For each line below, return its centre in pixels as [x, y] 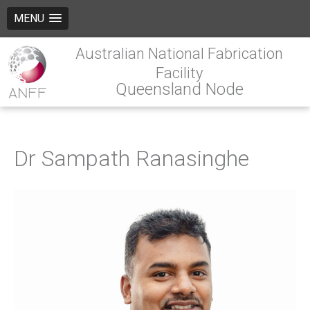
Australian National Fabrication [179, 54]
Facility [179, 73]
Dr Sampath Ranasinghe [131, 158]
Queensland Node [179, 89]
